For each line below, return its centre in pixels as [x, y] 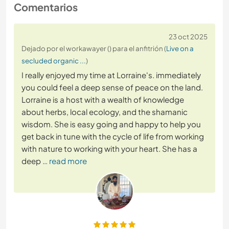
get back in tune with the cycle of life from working [113, 136]
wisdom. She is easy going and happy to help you [111, 124]
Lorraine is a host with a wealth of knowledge [103, 99]
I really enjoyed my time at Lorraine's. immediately [111, 75]
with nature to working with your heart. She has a [109, 148]
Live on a [180, 48]
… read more [65, 161]
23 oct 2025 [188, 36]
